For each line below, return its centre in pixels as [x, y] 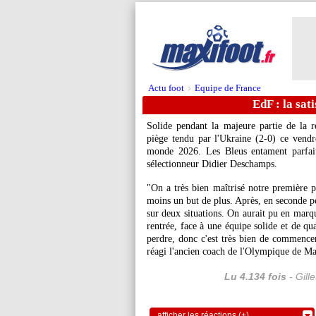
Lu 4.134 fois [255, 276]
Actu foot [166, 88]
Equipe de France [228, 88]
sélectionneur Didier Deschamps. [212, 164]
